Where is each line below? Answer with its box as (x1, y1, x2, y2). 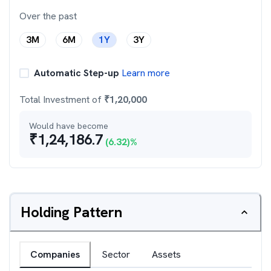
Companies (30, 248, 80, 261)
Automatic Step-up (34, 67, 119, 79)
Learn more (119, 67, 170, 79)
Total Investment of (19, 93, 104, 106)
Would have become (29, 120, 108, 131)
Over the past (19, 10, 77, 22)
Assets (152, 248, 181, 261)
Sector (102, 248, 130, 261)
